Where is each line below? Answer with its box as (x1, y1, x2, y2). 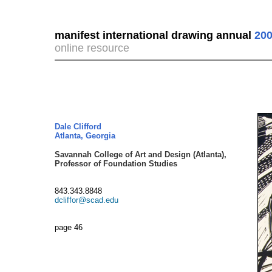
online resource (55, 42, 129, 54)
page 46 (55, 223, 83, 232)
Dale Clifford (55, 122, 101, 131)
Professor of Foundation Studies (55, 159, 177, 168)
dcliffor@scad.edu (55, 195, 118, 205)
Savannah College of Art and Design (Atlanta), (55, 150, 226, 159)
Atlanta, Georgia (55, 131, 115, 140)
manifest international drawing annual (55, 29, 251, 41)
